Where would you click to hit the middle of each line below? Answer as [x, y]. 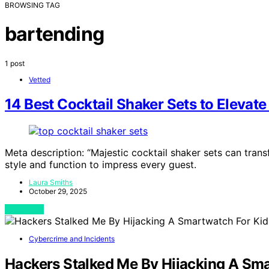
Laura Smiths [51, 183]
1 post [15, 63]
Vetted [40, 79]
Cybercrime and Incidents [72, 239]
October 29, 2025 [58, 192]
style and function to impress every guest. [101, 165]
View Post [24, 210]
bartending [54, 34]
